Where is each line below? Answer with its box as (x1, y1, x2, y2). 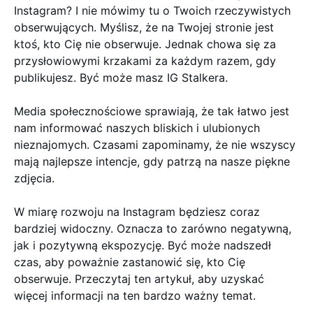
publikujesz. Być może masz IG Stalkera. (14, 71, 228, 85)
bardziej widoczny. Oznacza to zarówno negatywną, (14, 221, 291, 235)
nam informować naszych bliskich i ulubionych (14, 121, 260, 135)
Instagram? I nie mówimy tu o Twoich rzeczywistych (14, 3, 291, 17)
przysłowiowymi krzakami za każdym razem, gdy (14, 54, 276, 68)
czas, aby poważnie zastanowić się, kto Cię (14, 255, 245, 269)
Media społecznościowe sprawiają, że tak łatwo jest (14, 104, 289, 118)
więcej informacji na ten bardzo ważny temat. (14, 289, 256, 303)
